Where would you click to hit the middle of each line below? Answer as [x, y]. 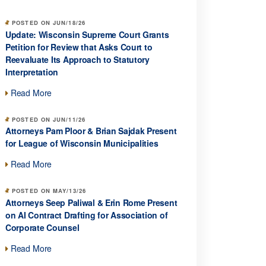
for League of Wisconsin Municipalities [82, 143]
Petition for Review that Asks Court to [79, 47]
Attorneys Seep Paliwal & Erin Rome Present [91, 202]
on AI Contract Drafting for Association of [87, 215]
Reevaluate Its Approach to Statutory [77, 59]
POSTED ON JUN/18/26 [47, 23]
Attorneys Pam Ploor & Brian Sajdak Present [91, 131]
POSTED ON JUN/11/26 [47, 119]
